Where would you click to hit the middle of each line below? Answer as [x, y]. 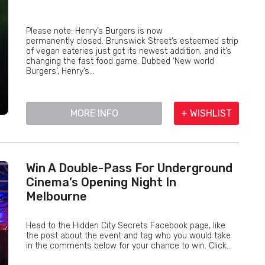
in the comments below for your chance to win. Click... [129, 246]
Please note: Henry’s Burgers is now [94, 31]
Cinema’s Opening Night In [101, 182]
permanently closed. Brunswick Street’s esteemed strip [132, 41]
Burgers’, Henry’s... [60, 71]
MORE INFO [94, 113]
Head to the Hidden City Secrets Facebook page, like [126, 226]
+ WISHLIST [206, 113]
